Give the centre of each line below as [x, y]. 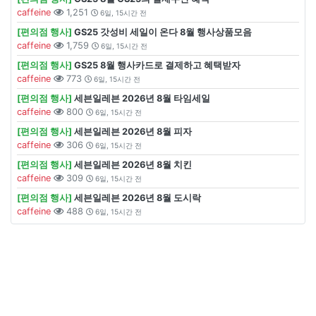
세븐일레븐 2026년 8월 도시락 [138, 198]
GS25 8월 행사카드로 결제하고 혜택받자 [157, 65]
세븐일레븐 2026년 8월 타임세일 [142, 98]
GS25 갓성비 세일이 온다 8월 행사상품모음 [163, 32]
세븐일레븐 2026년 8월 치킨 [133, 165]
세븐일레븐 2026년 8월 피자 [133, 132]
